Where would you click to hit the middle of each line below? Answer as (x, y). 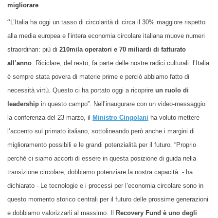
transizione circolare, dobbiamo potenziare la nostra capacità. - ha (100, 172)
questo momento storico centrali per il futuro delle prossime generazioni (108, 199)
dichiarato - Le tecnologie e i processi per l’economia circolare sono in (105, 185)
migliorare (23, 5)
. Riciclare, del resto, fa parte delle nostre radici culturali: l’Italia (120, 63)
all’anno (19, 63)
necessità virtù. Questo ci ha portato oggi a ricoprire (81, 90)
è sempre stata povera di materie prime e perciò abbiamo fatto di (98, 76)
